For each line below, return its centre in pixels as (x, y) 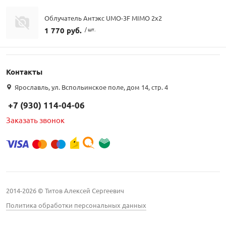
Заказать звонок (35, 120)
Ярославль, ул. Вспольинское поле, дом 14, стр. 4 (91, 87)
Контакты (24, 72)
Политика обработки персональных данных (76, 205)
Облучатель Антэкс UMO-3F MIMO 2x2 (103, 18)
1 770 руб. (63, 30)
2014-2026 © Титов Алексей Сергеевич (65, 191)
